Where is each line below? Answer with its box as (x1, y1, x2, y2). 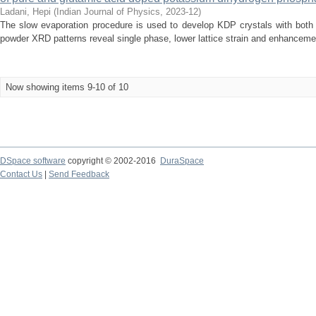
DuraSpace (160, 156, 204, 166)
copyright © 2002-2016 (66, 156, 160, 166)
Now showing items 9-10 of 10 (6, 82, 128, 92)
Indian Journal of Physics (56, 6, 160, 17)
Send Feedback (49, 169, 109, 179)
